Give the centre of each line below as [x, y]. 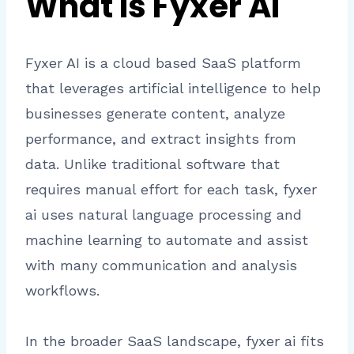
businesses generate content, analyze [155, 114]
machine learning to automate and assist [167, 240]
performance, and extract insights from [161, 139]
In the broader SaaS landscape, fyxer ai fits [175, 341]
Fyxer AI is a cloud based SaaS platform [163, 63]
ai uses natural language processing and [164, 215]
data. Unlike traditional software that [153, 164]
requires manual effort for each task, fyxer [171, 190]
